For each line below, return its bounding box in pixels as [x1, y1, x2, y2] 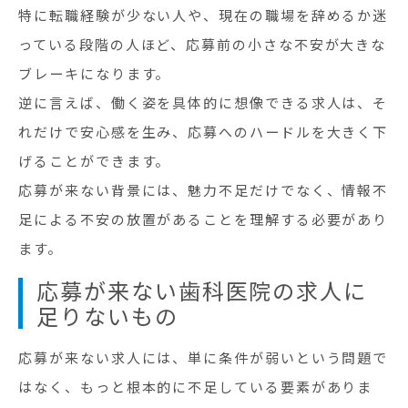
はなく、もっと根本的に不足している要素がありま [18, 377, 373, 396]
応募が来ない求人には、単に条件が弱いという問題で [18, 348, 389, 367]
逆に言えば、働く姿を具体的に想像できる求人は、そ [18, 93, 389, 112]
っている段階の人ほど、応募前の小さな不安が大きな [18, 35, 387, 54]
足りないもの [36, 300, 178, 331]
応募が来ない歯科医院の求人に [36, 274, 368, 306]
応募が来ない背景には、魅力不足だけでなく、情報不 [18, 180, 389, 199]
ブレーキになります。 [18, 64, 171, 83]
